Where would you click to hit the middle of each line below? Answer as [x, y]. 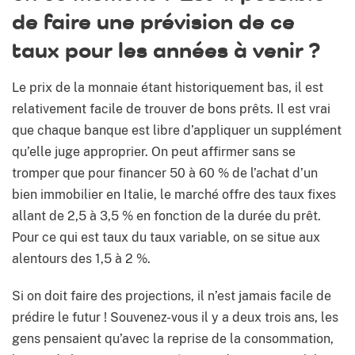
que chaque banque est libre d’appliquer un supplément [177, 131]
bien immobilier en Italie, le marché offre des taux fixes [174, 195]
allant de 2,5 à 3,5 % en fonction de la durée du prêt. [166, 216]
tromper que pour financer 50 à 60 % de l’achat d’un [165, 174]
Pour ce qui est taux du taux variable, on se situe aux [166, 238]
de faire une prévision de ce [153, 21]
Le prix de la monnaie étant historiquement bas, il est [168, 88]
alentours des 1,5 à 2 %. [81, 259]
